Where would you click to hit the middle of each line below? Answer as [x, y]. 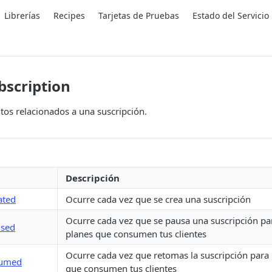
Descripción [93, 178]
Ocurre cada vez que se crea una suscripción [158, 199]
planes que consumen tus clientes [136, 234]
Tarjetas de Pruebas [139, 15]
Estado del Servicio [231, 15]
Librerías [22, 15]
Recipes [69, 15]
